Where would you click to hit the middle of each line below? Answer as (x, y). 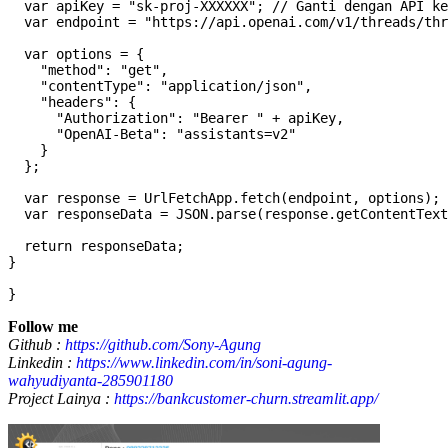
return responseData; (96, 246)
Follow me (43, 327)
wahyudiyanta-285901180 (90, 381)
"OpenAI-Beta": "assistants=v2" (152, 134)
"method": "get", (88, 70)
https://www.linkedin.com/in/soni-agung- (204, 363)
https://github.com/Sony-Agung (163, 345)
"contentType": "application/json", (160, 86)
